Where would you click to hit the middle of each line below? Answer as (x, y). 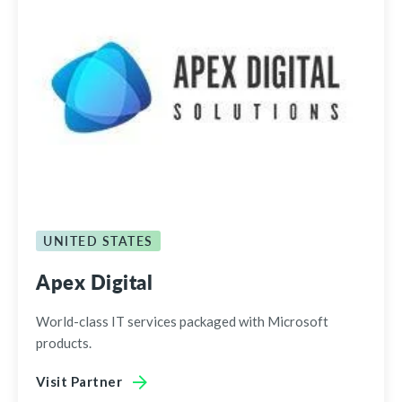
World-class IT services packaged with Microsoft (182, 321)
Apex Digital (94, 282)
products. (64, 343)
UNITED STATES (98, 240)
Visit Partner (79, 381)
